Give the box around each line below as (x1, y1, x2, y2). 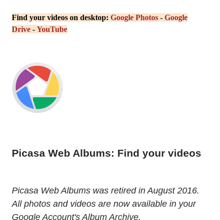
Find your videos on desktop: (12, 13, 110, 22)
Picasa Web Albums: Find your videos (12, 147, 201, 159)
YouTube (37, 25, 67, 33)
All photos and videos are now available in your (12, 199, 196, 209)
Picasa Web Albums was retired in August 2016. (12, 186, 199, 195)
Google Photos (110, 13, 158, 22)
